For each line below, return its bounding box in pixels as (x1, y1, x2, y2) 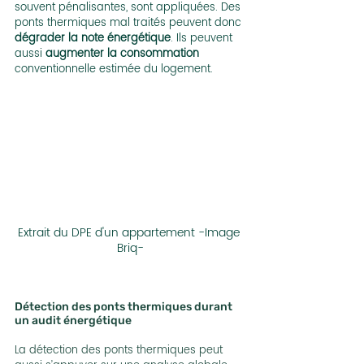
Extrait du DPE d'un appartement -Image (17, 223, 243, 242)
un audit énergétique (15, 313, 132, 327)
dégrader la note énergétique (15, 30, 171, 48)
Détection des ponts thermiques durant (15, 299, 235, 314)
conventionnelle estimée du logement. (15, 61, 213, 79)
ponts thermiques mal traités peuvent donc (15, 15, 245, 32)
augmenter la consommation (45, 45, 199, 63)
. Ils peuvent (171, 30, 236, 48)
